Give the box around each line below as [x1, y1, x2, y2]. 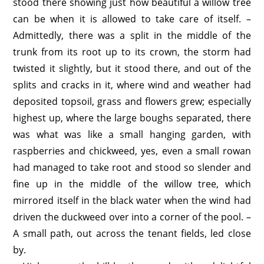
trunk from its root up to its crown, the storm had [13, 45, 251, 58]
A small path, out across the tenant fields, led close [13, 227, 251, 240]
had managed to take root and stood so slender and [13, 161, 251, 174]
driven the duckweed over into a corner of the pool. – [13, 210, 251, 223]
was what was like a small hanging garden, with [13, 128, 251, 141]
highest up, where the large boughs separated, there [13, 111, 251, 124]
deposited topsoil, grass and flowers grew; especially [13, 95, 251, 108]
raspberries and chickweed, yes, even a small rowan [13, 144, 251, 157]
